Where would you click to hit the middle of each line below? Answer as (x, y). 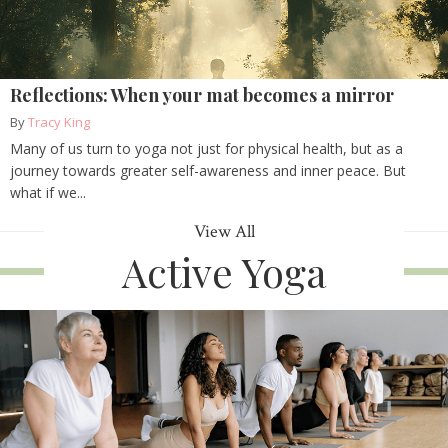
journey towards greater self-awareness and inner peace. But (208, 171)
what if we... (48, 193)
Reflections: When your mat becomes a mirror (202, 95)
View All (224, 232)
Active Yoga (224, 272)
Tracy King (59, 122)
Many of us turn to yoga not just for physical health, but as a (206, 149)
